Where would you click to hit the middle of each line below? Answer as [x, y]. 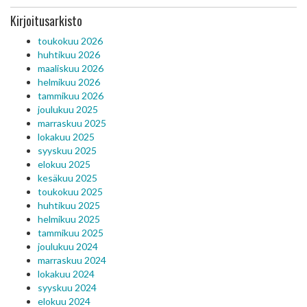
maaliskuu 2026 [71, 68]
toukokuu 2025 [70, 192]
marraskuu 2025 [72, 123]
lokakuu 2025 [66, 137]
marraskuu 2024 [72, 260]
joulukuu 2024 [68, 246]
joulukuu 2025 [68, 109]
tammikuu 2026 [71, 96]
